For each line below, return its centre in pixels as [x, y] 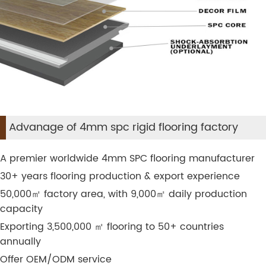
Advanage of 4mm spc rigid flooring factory [123, 127]
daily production [206, 194]
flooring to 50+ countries [164, 227]
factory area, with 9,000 [99, 194]
